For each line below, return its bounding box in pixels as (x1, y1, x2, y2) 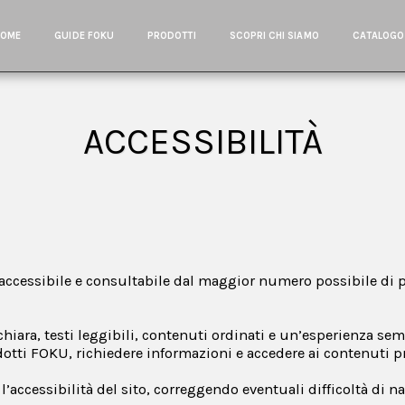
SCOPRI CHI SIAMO (229, 30, 319, 42)
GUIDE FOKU (54, 30, 115, 42)
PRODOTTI (147, 30, 196, 42)
